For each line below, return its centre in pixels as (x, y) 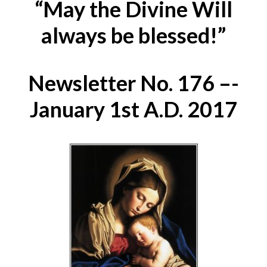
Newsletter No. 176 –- (133, 83)
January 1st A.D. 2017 (133, 109)
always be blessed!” (133, 35)
